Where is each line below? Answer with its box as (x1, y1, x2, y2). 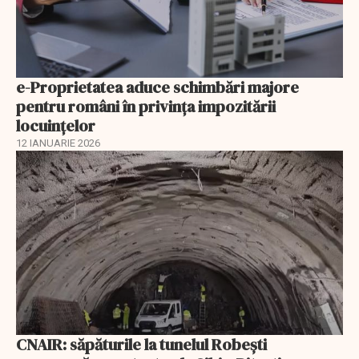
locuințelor (16, 115, 95, 138)
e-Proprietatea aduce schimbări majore (16, 76, 299, 99)
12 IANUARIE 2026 (16, 137, 100, 150)
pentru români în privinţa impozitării (16, 95, 276, 119)
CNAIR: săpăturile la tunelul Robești (16, 333, 267, 356)
